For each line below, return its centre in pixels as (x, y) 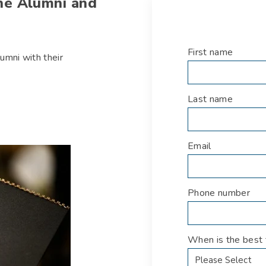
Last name (210, 99)
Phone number (219, 193)
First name (210, 53)
